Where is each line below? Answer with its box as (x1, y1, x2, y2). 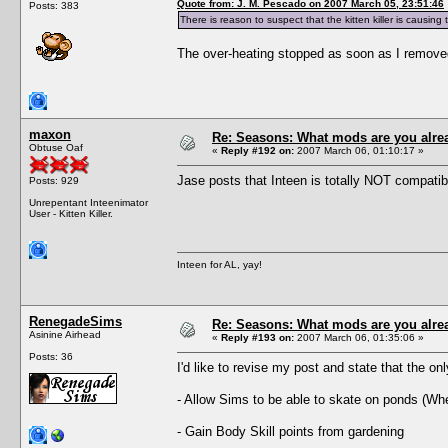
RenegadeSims (29, 313, 122, 329)
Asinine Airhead (29, 328, 101, 340)
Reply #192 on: (221, 144, 294, 156)
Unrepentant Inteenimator (29, 196, 148, 208)
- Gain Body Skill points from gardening (177, 423, 404, 439)
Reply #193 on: (221, 331, 294, 343)
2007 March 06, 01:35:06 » (294, 331, 424, 343)
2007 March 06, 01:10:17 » (294, 144, 424, 156)
